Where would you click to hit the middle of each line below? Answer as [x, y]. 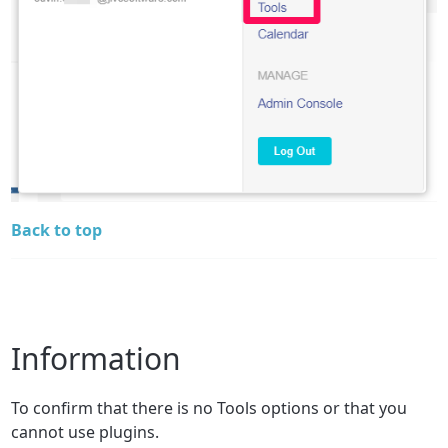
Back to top [57, 229]
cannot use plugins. [87, 431]
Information [96, 358]
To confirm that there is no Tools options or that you [209, 407]
